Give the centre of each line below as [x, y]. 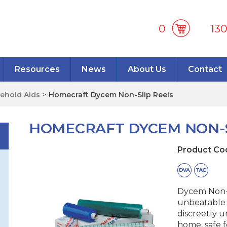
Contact [205, 69]
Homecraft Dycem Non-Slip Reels [111, 95]
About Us [147, 69]
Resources [37, 69]
